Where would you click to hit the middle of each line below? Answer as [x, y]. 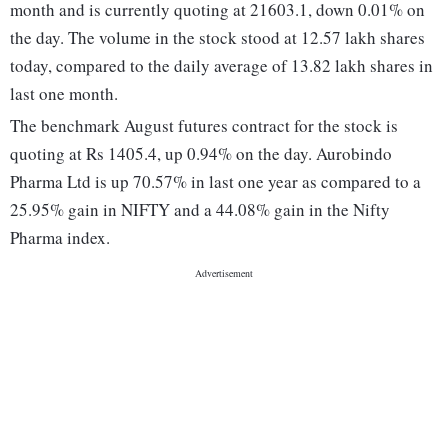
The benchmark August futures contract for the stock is [204, 126]
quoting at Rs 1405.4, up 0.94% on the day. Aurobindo [201, 154]
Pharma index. [60, 238]
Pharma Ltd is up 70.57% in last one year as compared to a [215, 182]
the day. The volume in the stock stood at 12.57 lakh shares [217, 38]
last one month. [64, 94]
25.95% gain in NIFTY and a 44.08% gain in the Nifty [200, 210]
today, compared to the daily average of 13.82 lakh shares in [221, 66]
